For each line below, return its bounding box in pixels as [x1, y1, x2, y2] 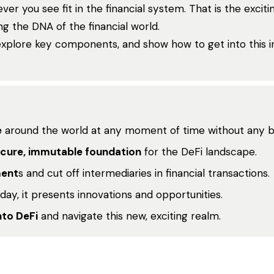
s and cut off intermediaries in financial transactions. [18, 166, 270, 180]
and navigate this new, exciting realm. [38, 209, 221, 223]
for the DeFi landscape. [141, 145, 257, 158]
